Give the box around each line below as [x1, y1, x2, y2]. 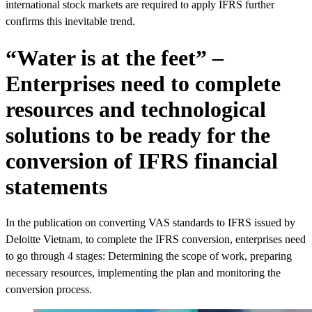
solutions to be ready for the [6, 122, 270, 148]
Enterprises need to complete [6, 70, 281, 96]
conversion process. [6, 283, 92, 296]
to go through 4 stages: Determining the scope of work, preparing [6, 250, 292, 263]
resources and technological [6, 96, 266, 122]
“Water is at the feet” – [6, 45, 224, 70]
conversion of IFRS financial [6, 148, 278, 173]
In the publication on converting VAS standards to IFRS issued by [6, 217, 295, 229]
